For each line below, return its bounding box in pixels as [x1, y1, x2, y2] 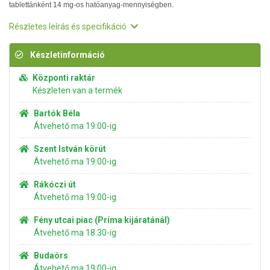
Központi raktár [33, 73, 95, 83]
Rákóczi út [34, 180, 76, 189]
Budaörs [34, 251, 68, 260]
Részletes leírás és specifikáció [9, 22, 128, 31]
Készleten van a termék [33, 86, 122, 95]
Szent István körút [34, 144, 106, 154]
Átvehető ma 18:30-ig [34, 228, 116, 237]
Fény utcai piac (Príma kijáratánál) [34, 215, 170, 225]
